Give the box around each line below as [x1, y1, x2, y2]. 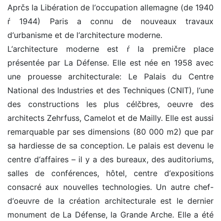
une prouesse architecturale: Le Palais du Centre [7, 72, 214, 82]
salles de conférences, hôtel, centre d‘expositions [7, 168, 214, 179]
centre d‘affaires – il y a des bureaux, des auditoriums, [7, 154, 214, 165]
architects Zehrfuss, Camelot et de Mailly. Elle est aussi [7, 113, 214, 123]
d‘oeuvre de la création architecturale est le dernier [7, 196, 214, 206]
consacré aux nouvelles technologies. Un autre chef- [7, 182, 214, 192]
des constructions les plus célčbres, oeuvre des [7, 99, 214, 110]
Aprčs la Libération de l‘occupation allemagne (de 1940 [7, 2, 214, 13]
